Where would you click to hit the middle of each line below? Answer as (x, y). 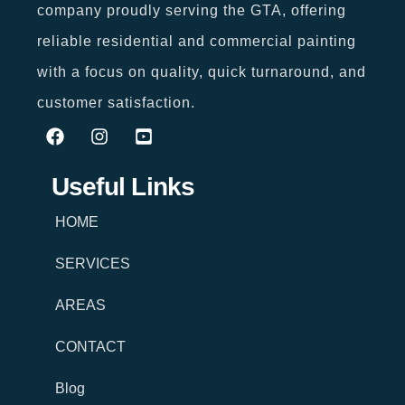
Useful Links (123, 186)
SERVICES (92, 263)
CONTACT (90, 346)
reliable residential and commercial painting (196, 41)
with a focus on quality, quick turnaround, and (201, 71)
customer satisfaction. (116, 102)
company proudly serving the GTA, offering (191, 10)
